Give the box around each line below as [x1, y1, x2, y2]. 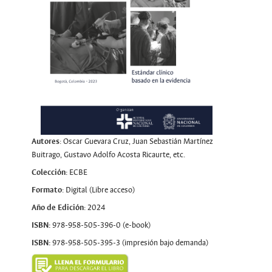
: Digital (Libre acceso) [61, 185, 135, 195]
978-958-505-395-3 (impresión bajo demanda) [50, 237, 208, 248]
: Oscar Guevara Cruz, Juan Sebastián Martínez [59, 136, 213, 146]
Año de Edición [31, 202, 84, 212]
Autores [31, 136, 59, 146]
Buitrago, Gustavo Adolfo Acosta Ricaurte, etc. [31, 149, 185, 160]
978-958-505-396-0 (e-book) [50, 220, 151, 230]
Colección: [31, 167, 69, 177]
